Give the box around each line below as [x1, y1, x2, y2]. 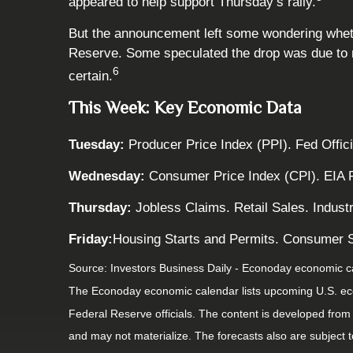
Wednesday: [69, 168, 149, 184]
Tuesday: [69, 136, 128, 152]
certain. [69, 68, 113, 84]
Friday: [69, 231, 113, 247]
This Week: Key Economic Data [69, 97, 302, 117]
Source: [69, 262, 110, 275]
